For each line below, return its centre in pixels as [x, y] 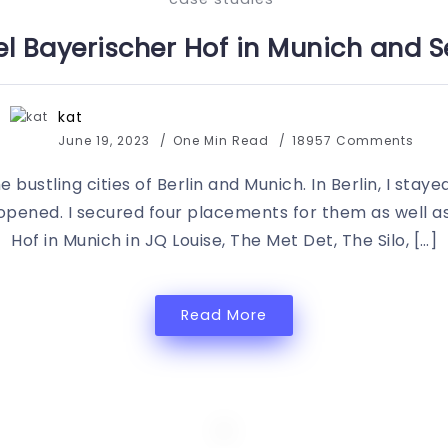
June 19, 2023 [103, 140]
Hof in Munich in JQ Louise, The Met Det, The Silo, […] [224, 240]
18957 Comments [352, 140]
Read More [224, 315]
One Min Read [222, 140]
